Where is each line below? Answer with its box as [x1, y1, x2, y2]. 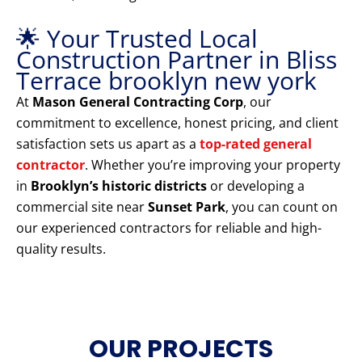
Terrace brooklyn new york [16, 64, 317, 98]
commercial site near [16, 198, 148, 217]
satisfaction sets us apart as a [16, 135, 200, 154]
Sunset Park [148, 198, 225, 217]
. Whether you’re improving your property [85, 156, 340, 175]
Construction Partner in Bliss [16, 43, 337, 77]
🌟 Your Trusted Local [16, 22, 258, 56]
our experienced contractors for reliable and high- [16, 219, 322, 238]
